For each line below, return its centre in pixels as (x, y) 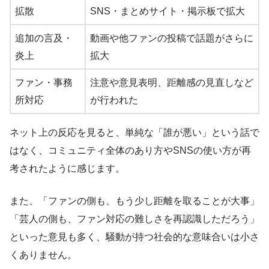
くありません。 (43, 255)
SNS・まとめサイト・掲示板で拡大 (168, 11)
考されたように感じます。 (67, 169)
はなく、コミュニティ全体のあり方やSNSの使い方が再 (130, 151)
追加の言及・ (44, 38)
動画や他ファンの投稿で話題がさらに (172, 38)
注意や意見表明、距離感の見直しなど (172, 83)
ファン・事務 (44, 83)
